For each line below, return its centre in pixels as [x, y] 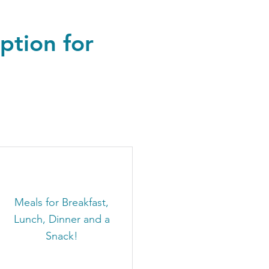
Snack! [62, 236]
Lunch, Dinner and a [62, 219]
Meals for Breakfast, [62, 202]
